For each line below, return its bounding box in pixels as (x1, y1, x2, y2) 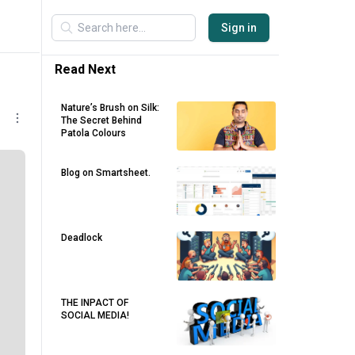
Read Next (55, 62, 116, 77)
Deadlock (61, 232, 102, 243)
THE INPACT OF (61, 297, 128, 308)
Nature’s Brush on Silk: (61, 102, 159, 113)
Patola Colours (61, 128, 126, 139)
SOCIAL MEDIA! (61, 310, 129, 321)
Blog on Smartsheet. (61, 167, 151, 178)
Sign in (221, 21, 257, 34)
